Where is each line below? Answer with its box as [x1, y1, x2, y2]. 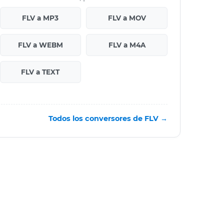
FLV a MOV [107, 13, 146, 22]
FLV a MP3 [22, 13, 59, 22]
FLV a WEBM [17, 40, 63, 49]
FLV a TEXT [21, 67, 60, 76]
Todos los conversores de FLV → [48, 113, 167, 123]
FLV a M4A [108, 40, 145, 49]
